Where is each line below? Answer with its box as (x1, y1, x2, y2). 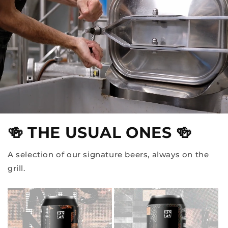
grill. (8, 163, 25, 174)
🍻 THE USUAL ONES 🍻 (8, 123, 192, 142)
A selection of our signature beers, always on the (8, 150, 209, 160)
